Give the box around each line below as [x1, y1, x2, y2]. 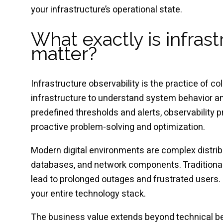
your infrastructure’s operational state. [31, 3, 182, 16]
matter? [31, 43, 97, 65]
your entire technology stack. [31, 187, 146, 201]
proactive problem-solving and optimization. [31, 120, 205, 134]
